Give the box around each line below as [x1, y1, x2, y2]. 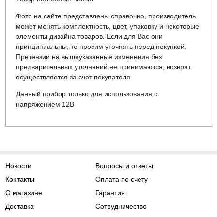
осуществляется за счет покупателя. [15, 73, 132, 81]
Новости [5, 162, 31, 170]
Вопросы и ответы [95, 162, 154, 170]
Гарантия [95, 189, 125, 197]
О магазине [5, 189, 42, 197]
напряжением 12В [15, 100, 74, 108]
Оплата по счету [95, 175, 148, 183]
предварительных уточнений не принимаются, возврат [15, 63, 191, 71]
